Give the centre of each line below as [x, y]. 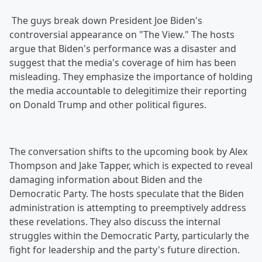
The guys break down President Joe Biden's [106, 20]
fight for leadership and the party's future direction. [125, 250]
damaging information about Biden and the [106, 180]
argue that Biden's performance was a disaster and [123, 49]
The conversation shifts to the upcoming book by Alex [128, 151]
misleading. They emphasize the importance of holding [131, 77]
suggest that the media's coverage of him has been [123, 63]
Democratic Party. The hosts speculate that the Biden [127, 194]
